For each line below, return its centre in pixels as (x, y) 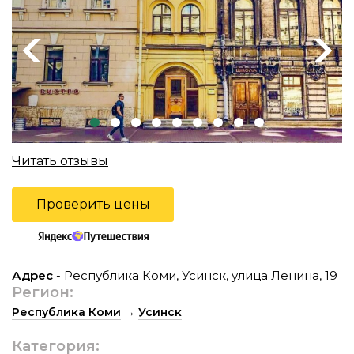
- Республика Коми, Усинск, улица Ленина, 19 (195, 275)
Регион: (43, 292)
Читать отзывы (60, 161)
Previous (42, 50)
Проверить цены (93, 205)
